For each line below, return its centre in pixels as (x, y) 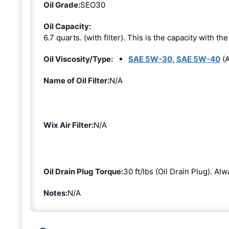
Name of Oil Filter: (76, 80)
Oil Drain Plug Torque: (83, 171)
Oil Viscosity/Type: (78, 59)
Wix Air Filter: (68, 125)
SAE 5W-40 (198, 59)
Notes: (55, 193)
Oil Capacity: (67, 26)
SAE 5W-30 (150, 59)
